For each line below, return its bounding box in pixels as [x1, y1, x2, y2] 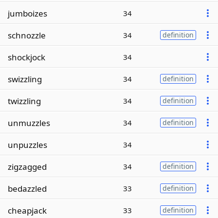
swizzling [8, 73, 42, 85]
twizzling [8, 95, 41, 107]
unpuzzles [8, 139, 47, 150]
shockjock [8, 51, 45, 63]
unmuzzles [8, 117, 50, 128]
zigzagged [8, 161, 47, 172]
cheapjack [8, 204, 47, 216]
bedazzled [8, 182, 47, 194]
